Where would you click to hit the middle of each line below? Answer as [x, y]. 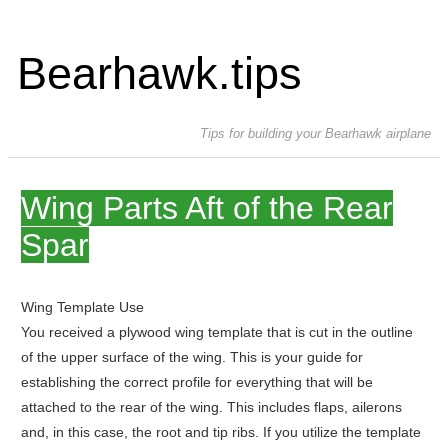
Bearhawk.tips [159, 73]
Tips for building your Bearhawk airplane [316, 134]
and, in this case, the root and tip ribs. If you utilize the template [220, 432]
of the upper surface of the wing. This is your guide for [191, 357]
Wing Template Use [82, 307]
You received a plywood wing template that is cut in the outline [216, 332]
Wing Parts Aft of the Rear [206, 208]
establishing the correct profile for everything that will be [196, 382]
